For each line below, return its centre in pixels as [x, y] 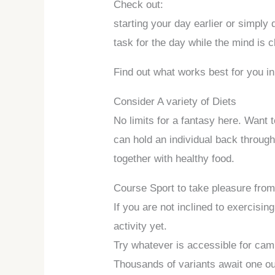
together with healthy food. [174, 158]
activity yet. [141, 226]
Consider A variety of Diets [175, 101]
